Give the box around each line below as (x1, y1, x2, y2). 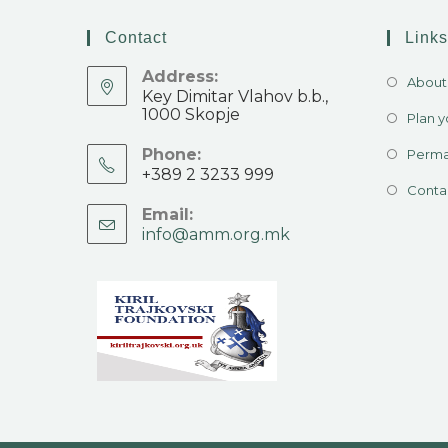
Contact (105, 28, 167, 46)
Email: (142, 204, 193, 224)
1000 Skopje (142, 104, 240, 124)
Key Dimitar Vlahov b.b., (142, 86, 328, 106)
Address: (142, 66, 218, 86)
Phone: (142, 144, 201, 164)
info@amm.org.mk (142, 224, 290, 244)
